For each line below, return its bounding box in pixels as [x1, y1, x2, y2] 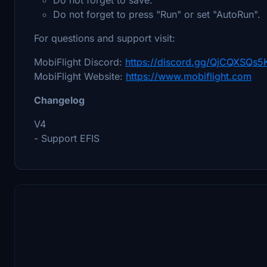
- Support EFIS [34, 132, 100, 144]
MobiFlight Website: [34, 70, 126, 82]
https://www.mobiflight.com [126, 70, 252, 82]
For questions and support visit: [34, 32, 175, 44]
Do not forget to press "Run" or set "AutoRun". [53, 8, 260, 20]
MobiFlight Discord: [34, 55, 125, 68]
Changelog [34, 94, 85, 106]
